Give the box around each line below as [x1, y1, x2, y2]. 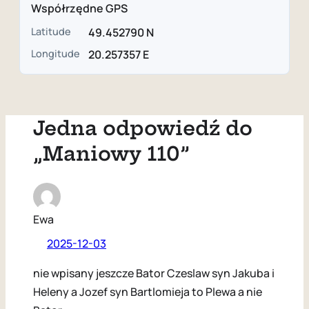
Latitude [31, 24, 71, 38]
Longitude [31, 47, 80, 61]
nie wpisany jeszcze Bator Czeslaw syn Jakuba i [33, 265, 275, 281]
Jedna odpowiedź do [33, 116, 252, 141]
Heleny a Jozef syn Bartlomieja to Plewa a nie [33, 283, 262, 299]
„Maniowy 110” [33, 141, 190, 166]
